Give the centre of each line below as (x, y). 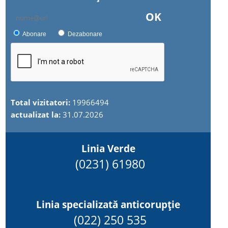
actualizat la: (37, 115)
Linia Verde (108, 148)
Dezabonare (85, 34)
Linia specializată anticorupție (108, 204)
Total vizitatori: (42, 102)
